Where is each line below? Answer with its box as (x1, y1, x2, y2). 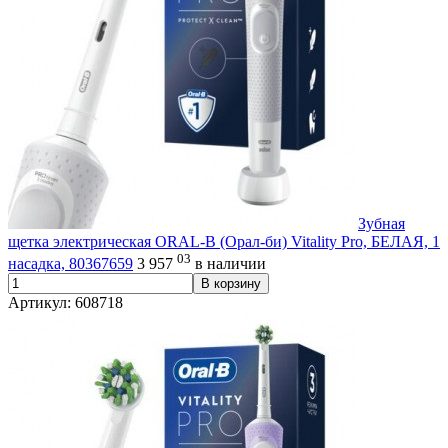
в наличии (195, 255, 266, 273)
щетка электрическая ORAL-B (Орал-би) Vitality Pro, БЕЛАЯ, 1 (8, 232, 440, 250)
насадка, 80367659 (8, 255, 133, 273)
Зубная (358, 214, 405, 232)
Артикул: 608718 (8, 294, 123, 312)
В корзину (201, 276, 261, 292)
